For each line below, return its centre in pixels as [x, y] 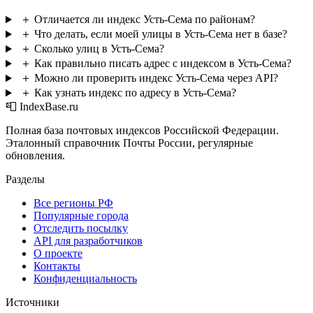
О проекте [58, 254]
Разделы [25, 180]
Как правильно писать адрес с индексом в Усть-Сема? [162, 64]
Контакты [57, 266]
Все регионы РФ [73, 203]
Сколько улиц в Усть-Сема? [99, 49]
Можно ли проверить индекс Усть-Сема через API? [156, 78]
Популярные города [81, 216]
